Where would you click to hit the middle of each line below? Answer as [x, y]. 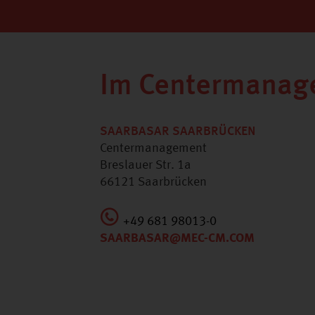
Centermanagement [153, 148]
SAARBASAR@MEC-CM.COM [177, 238]
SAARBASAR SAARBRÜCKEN [178, 131]
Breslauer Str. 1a [146, 165]
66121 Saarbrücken [153, 182]
